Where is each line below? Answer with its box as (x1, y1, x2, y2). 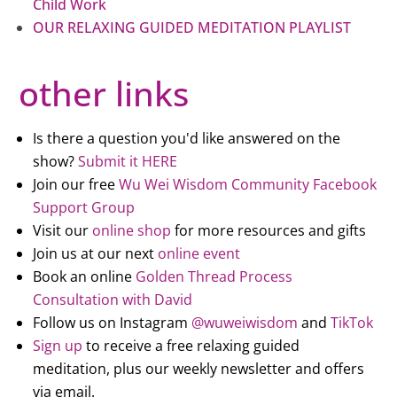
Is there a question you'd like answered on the (33, 128, 341, 148)
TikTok (331, 312, 374, 332)
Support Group (33, 197, 136, 217)
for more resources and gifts (171, 220, 367, 240)
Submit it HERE (78, 151, 178, 171)
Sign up (33, 335, 83, 355)
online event (158, 243, 241, 263)
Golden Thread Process (136, 266, 293, 286)
